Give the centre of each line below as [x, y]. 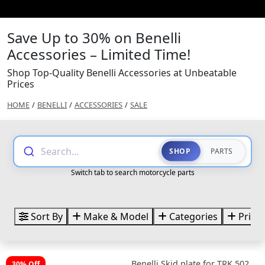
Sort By [46, 216]
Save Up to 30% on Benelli [94, 37]
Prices [21, 84]
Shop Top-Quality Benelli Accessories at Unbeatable [122, 72]
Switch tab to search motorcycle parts [132, 172]
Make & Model [115, 216]
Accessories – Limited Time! [99, 54]
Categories [192, 216]
